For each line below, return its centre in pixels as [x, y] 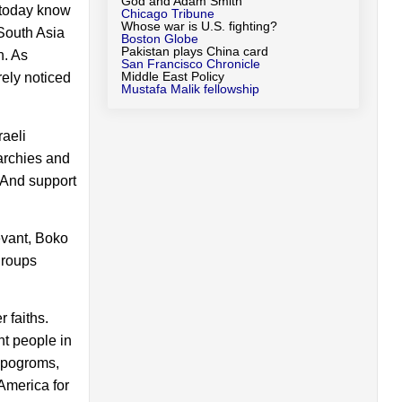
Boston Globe [159, 38]
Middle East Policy [172, 76]
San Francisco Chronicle [190, 63]
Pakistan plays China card [194, 51]
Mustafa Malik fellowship [190, 88]
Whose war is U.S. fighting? [199, 26]
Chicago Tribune [167, 13]
